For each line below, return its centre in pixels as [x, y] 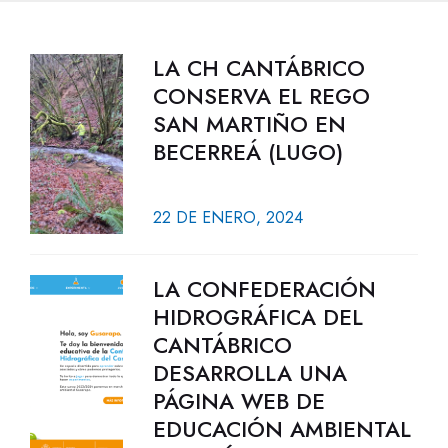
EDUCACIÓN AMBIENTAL [281, 429]
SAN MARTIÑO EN [249, 124]
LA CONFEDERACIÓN [264, 289]
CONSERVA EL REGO [261, 96]
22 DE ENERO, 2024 [227, 217]
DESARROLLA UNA [249, 373]
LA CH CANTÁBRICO [258, 68]
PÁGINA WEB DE [238, 401]
